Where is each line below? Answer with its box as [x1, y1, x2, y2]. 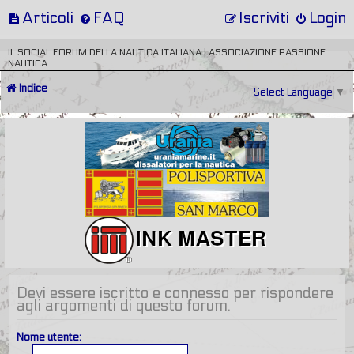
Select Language [254, 86, 333, 100]
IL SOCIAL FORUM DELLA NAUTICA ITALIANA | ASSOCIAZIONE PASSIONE [8, 47, 326, 58]
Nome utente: [17, 330, 81, 344]
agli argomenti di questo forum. [17, 296, 231, 314]
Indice [19, 82, 47, 95]
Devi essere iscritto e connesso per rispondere [17, 284, 333, 302]
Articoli [22, 9, 73, 27]
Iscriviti [239, 9, 289, 27]
